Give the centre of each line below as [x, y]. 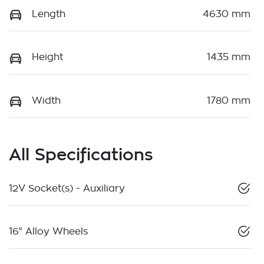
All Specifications [81, 154]
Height [47, 57]
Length [49, 14]
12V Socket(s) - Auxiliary [67, 188]
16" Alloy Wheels [48, 231]
